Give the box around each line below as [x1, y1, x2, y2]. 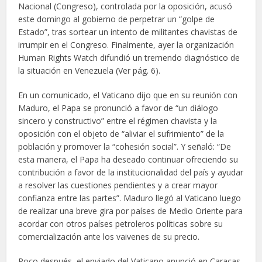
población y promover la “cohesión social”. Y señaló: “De [18, 140, 232, 152]
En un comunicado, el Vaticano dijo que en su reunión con [18, 89, 238, 101]
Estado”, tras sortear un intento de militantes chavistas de [18, 26, 238, 37]
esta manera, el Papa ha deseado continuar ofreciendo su [18, 153, 239, 165]
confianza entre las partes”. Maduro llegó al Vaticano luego [18, 192, 242, 204]
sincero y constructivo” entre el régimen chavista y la [18, 115, 218, 126]
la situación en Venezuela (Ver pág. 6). [18, 64, 161, 76]
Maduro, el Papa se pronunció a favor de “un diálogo [18, 102, 219, 113]
